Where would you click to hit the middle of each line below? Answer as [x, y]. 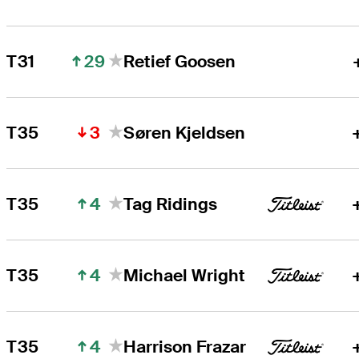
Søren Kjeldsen [185, 133]
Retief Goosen [180, 62]
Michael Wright [185, 276]
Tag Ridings [171, 204]
